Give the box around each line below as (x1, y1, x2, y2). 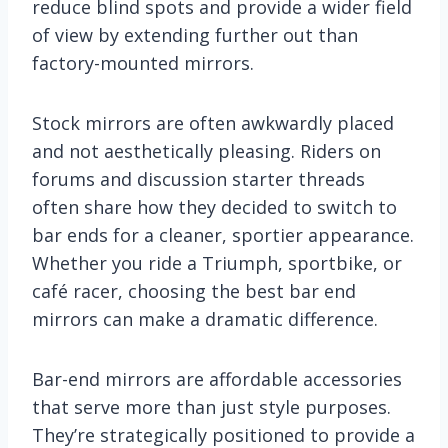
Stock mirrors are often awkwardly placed (32, 110, 394, 135)
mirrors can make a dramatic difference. (32, 306, 378, 331)
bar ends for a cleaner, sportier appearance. (32, 222, 414, 247)
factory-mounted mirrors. (32, 50, 254, 75)
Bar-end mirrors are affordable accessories (32, 366, 402, 391)
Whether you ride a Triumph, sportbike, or (32, 250, 402, 275)
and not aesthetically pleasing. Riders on (32, 138, 381, 163)
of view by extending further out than (32, 22, 358, 47)
